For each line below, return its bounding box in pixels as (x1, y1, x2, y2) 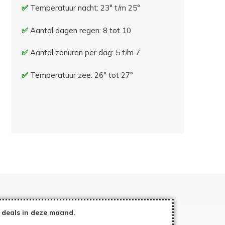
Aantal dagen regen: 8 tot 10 (30, 25, 132, 35)
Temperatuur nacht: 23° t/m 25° (30, 3, 141, 13)
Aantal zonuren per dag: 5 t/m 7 (30, 48, 141, 58)
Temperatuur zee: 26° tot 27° (30, 70, 134, 80)
